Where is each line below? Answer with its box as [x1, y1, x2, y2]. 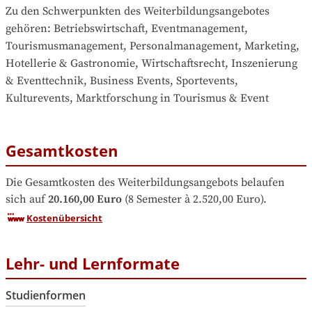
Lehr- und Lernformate [6, 252, 180, 274]
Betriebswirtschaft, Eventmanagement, [54, 21, 248, 36]
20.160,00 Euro [48, 192, 122, 206]
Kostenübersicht [26, 211, 102, 224]
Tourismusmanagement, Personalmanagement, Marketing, [6, 38, 299, 53]
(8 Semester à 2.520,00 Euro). [122, 192, 267, 206]
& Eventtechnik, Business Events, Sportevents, [6, 73, 238, 88]
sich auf [6, 192, 45, 206]
